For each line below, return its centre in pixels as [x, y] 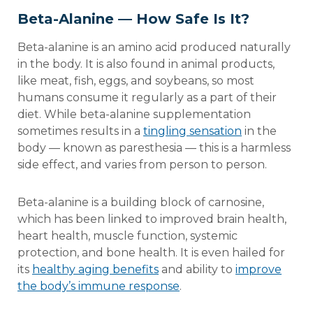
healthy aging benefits [95, 269]
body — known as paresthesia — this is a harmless [154, 147]
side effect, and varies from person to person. [142, 164]
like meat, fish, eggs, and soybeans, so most [136, 80]
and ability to [197, 269]
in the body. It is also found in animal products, [146, 64]
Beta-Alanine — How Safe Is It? [133, 19]
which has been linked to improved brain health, [152, 219]
